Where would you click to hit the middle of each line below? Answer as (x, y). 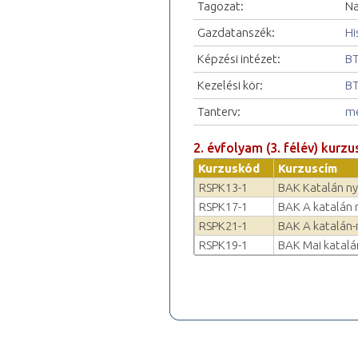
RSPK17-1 (223, 206)
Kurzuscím (308, 168)
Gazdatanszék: (236, 32)
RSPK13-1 (223, 187)
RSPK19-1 (223, 245)
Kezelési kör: (230, 85)
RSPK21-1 (223, 225)
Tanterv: (219, 111)
